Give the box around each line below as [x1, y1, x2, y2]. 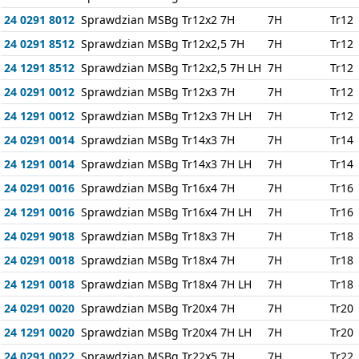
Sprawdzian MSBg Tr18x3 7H [80, 228, 235, 244]
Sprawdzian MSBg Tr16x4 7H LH [80, 204, 252, 220]
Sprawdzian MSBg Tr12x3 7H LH [80, 108, 252, 123]
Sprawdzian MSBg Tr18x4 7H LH [80, 276, 252, 292]
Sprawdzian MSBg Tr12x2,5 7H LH [80, 60, 261, 75]
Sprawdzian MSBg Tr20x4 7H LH [80, 325, 252, 340]
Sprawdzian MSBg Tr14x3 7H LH [80, 156, 252, 171]
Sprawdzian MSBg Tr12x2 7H [80, 12, 235, 27]
